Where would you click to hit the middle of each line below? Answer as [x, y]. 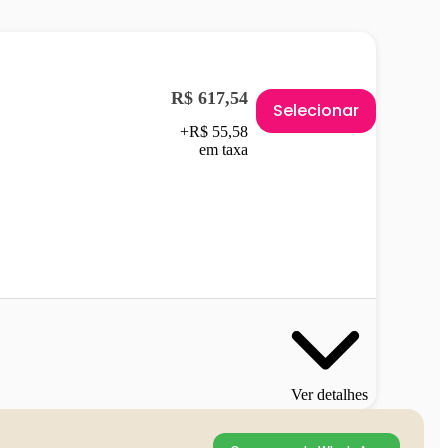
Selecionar [316, 111]
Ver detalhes [329, 395]
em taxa [223, 150]
